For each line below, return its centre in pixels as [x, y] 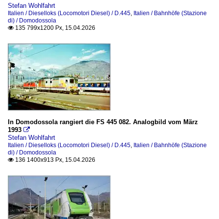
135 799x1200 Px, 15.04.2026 [55, 28]
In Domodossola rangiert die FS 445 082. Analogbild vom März [103, 122]
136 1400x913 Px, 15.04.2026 [55, 160]
